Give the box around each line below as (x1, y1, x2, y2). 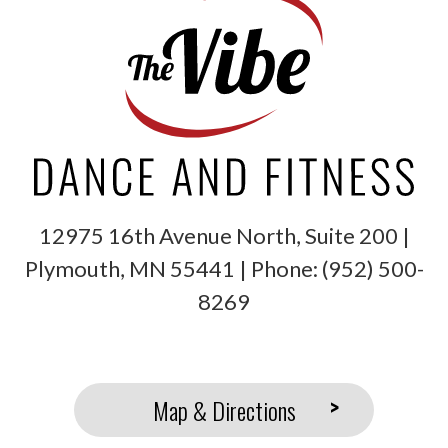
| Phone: (238, 255, 322, 283)
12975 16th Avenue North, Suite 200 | (38, 222, 410, 250)
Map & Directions (152, 392, 296, 429)
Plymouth (24, 255, 120, 283)
